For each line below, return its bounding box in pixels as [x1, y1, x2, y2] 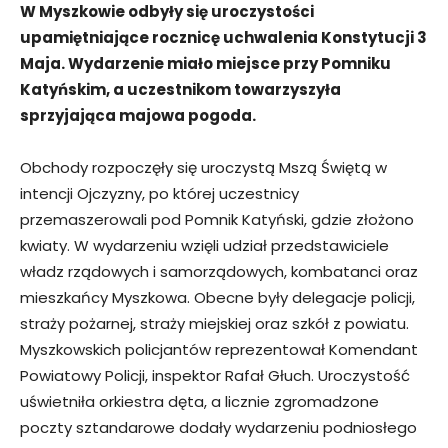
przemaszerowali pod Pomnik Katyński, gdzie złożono [20, 208, 414, 230]
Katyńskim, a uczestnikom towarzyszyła [20, 78, 341, 100]
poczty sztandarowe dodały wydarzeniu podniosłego [20, 416, 417, 438]
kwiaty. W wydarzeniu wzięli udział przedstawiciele [20, 234, 389, 256]
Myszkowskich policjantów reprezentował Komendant [20, 338, 418, 360]
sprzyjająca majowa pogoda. [20, 104, 256, 126]
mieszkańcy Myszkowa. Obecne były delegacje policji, [20, 286, 415, 308]
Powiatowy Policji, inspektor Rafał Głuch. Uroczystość [20, 364, 410, 386]
